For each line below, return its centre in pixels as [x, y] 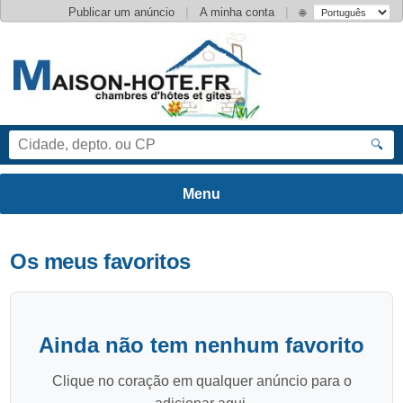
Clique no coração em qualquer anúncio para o [201, 381]
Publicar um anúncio [121, 12]
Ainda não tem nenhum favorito [201, 345]
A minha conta [237, 12]
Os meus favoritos [100, 261]
